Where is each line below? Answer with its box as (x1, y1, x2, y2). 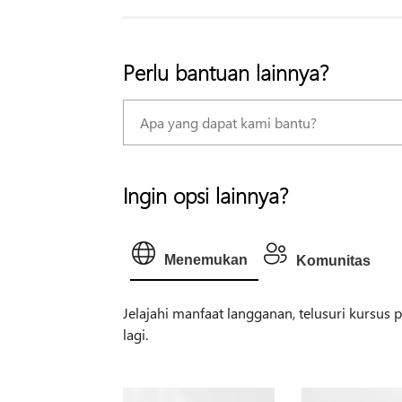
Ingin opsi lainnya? (122, 179, 288, 209)
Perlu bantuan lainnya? (122, 57, 328, 86)
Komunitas (295, 252, 371, 268)
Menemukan (163, 251, 248, 267)
